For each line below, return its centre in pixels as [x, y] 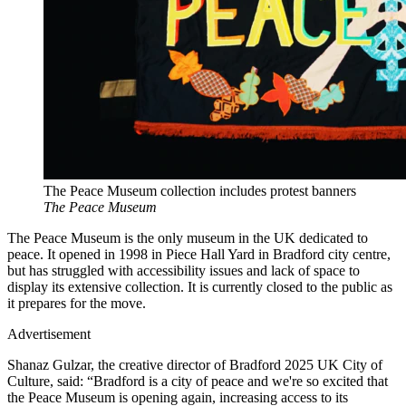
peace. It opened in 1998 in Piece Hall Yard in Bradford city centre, [199, 255]
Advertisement [49, 334]
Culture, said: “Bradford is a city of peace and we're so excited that [198, 382]
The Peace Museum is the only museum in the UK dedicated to [188, 238]
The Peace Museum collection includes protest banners [200, 191]
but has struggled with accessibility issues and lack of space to [184, 271]
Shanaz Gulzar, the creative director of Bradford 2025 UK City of [195, 365]
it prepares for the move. [77, 304]
